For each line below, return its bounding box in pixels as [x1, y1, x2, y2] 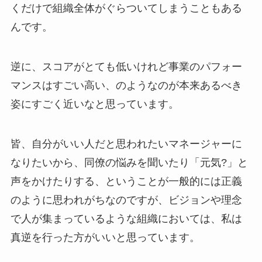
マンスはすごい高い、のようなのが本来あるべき [10, 79, 242, 91]
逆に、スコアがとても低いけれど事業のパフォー [10, 60, 242, 73]
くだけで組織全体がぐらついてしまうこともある [10, 2, 242, 14]
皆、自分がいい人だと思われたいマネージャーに [10, 137, 242, 150]
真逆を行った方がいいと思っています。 [10, 231, 200, 243]
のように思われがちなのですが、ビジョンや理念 [10, 194, 242, 206]
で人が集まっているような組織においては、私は [10, 212, 242, 225]
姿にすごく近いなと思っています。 [10, 98, 179, 110]
